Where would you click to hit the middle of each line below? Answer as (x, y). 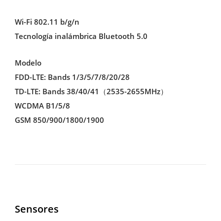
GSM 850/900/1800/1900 (59, 120)
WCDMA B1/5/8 (42, 106)
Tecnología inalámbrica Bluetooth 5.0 (81, 36)
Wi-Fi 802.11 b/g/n (47, 22)
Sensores (37, 209)
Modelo (28, 63)
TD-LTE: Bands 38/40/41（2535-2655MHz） (91, 91)
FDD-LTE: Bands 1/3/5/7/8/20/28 (72, 77)
